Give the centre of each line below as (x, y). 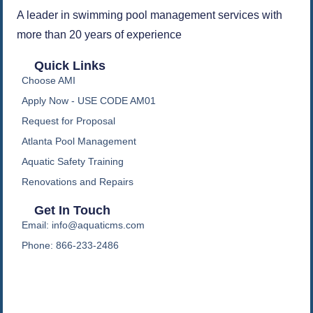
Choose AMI (48, 80)
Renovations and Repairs (77, 181)
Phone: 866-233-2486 (70, 245)
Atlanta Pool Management (79, 141)
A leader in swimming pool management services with (150, 15)
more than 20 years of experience (99, 34)
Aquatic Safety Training (72, 161)
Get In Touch (72, 210)
